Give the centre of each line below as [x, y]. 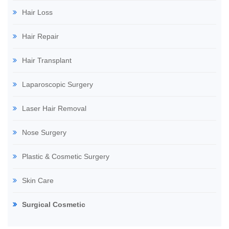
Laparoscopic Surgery [58, 84]
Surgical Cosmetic [54, 204]
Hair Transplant [47, 60]
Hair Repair [40, 36]
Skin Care [38, 180]
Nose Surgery [44, 132]
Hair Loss [37, 12]
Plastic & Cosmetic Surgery [66, 156]
